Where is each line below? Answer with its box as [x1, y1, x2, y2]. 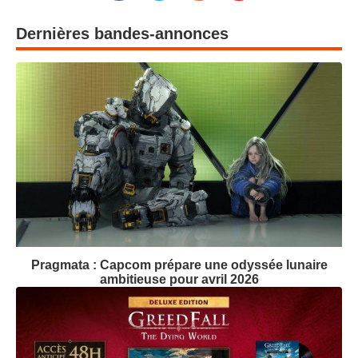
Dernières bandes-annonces [16, 24, 229, 42]
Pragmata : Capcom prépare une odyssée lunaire [30, 258, 328, 272]
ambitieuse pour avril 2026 [99, 272, 259, 287]
